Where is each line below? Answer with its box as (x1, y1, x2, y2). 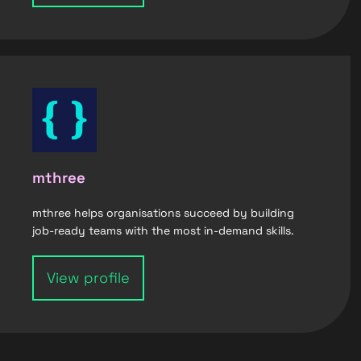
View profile (47, 268, 130, 287)
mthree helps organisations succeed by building (32, 205, 294, 220)
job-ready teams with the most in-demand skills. (32, 223, 294, 238)
